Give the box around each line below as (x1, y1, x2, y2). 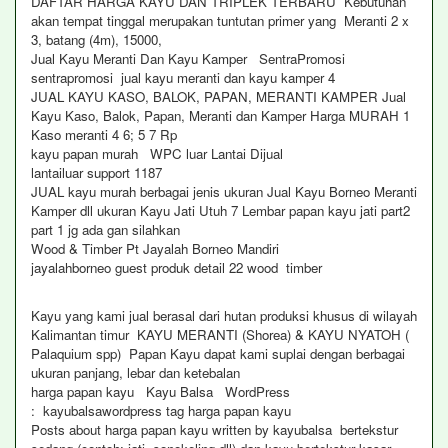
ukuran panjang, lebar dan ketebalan (31, 363, 244, 382)
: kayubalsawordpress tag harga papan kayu (31, 401, 295, 420)
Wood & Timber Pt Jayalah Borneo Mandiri (31, 239, 279, 258)
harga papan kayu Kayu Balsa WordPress (31, 382, 290, 401)
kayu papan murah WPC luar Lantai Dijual (31, 144, 283, 163)
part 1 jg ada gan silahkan (31, 220, 184, 239)
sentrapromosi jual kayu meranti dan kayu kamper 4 (31, 68, 335, 87)
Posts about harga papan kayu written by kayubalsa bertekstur (31, 420, 398, 439)
